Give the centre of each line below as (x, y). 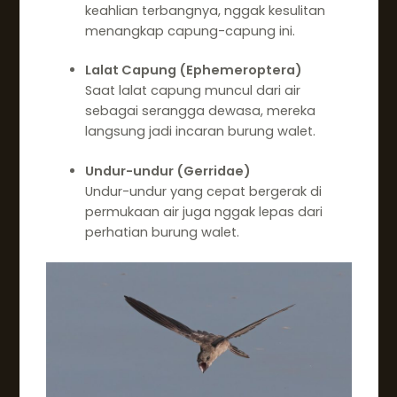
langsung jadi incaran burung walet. (200, 132)
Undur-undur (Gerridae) (167, 171)
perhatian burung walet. (162, 233)
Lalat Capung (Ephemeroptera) (193, 70)
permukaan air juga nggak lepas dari (203, 212)
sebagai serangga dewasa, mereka (200, 111)
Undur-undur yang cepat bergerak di (203, 192)
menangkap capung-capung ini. (190, 31)
